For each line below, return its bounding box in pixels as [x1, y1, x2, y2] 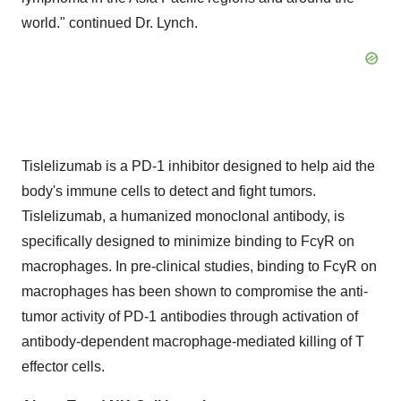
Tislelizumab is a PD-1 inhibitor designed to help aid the [21, 158, 375, 174]
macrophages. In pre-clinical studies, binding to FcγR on [21, 259, 377, 274]
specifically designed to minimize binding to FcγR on [21, 234, 354, 249]
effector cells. [21, 359, 105, 374]
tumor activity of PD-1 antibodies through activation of [21, 309, 358, 324]
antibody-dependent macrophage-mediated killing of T [21, 334, 364, 349]
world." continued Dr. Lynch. [21, 15, 198, 30]
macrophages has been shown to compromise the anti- [21, 284, 368, 299]
